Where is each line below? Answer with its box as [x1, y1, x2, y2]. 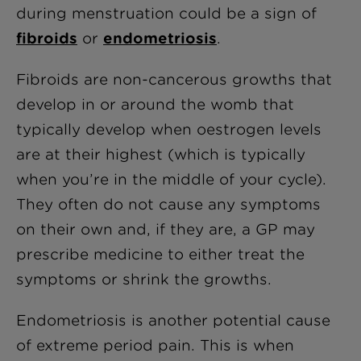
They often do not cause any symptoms [16, 196, 321, 213]
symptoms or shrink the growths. [16, 271, 272, 288]
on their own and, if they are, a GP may [16, 221, 315, 238]
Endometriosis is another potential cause [16, 312, 330, 329]
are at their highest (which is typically [16, 146, 305, 163]
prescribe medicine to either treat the [16, 246, 305, 263]
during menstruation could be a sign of [16, 5, 317, 22]
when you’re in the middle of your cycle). [16, 171, 326, 188]
